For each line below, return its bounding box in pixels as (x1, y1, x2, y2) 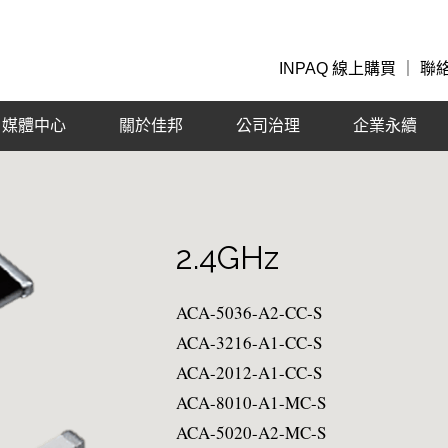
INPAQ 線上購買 (279, 60, 396, 77)
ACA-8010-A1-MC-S (176, 390, 326, 414)
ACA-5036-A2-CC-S (176, 300, 322, 324)
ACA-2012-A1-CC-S (176, 360, 322, 384)
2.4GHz (176, 239, 279, 277)
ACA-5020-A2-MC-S (176, 420, 326, 444)
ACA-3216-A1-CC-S (176, 330, 322, 354)
